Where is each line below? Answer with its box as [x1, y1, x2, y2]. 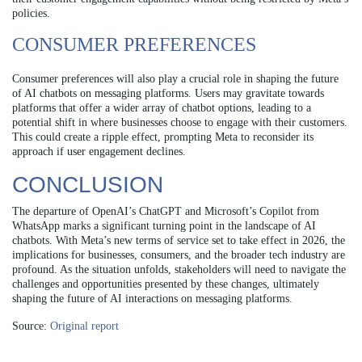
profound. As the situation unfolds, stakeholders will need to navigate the [12, 263, 346, 276]
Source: [12, 319, 50, 332]
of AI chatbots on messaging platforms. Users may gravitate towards [12, 86, 324, 99]
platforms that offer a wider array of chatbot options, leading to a [12, 101, 311, 114]
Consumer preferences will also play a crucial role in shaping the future [12, 72, 339, 85]
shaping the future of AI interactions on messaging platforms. [12, 292, 293, 305]
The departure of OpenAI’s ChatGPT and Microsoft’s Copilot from [12, 204, 319, 217]
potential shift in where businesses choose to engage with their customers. [12, 116, 347, 128]
